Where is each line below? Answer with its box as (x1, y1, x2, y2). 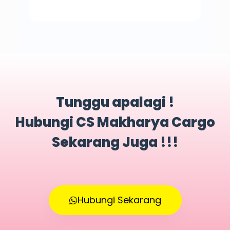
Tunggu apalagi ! (55, 93, 175, 112)
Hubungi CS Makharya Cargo (15, 113, 215, 132)
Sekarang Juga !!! (51, 133, 179, 152)
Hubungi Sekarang (77, 193, 161, 206)
